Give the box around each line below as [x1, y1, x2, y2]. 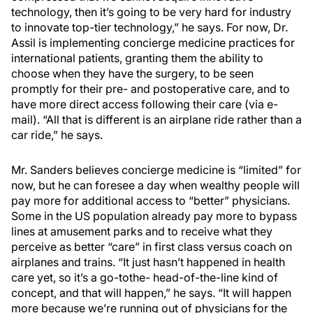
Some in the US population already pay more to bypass [11, 209, 297, 223]
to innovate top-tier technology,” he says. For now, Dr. [11, 20, 288, 34]
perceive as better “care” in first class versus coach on [11, 240, 292, 254]
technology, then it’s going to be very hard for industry [11, 5, 291, 19]
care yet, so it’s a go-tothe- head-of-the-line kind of [11, 270, 278, 284]
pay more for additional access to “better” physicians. [11, 194, 290, 208]
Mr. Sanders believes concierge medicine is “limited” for [11, 163, 301, 177]
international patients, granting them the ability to [11, 51, 263, 65]
